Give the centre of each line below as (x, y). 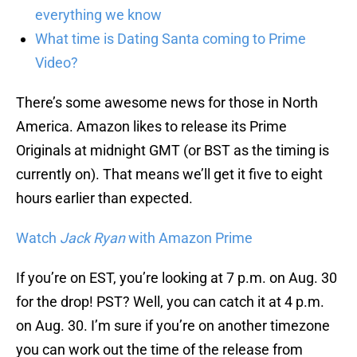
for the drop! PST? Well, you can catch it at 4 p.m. (170, 302)
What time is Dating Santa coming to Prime (171, 39)
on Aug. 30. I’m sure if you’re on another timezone (173, 326)
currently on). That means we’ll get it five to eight (169, 175)
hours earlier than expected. (104, 198)
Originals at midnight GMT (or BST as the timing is (173, 151)
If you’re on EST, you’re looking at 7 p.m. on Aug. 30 (177, 278)
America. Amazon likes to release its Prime (151, 127)
